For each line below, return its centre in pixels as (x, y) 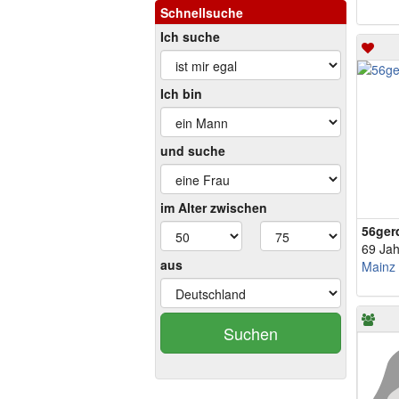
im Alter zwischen (214, 208)
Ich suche (190, 37)
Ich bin (181, 94)
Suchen (251, 333)
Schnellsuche (202, 12)
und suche (193, 151)
